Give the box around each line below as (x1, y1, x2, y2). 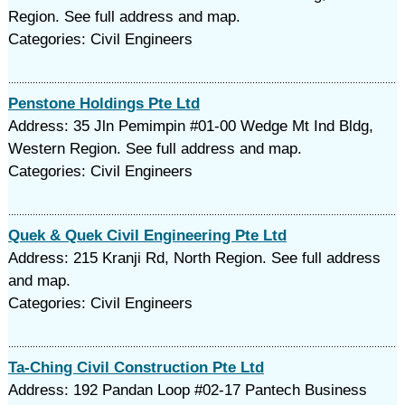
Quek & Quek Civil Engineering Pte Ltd (7, 227, 287, 244)
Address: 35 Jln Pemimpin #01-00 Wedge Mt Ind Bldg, (7, 118, 373, 135)
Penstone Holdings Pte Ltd (7, 95, 200, 112)
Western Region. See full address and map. (7, 140, 302, 157)
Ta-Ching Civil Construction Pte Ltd (7, 359, 264, 376)
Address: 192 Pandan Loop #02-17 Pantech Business (7, 381, 367, 399)
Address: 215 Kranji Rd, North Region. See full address (7, 250, 381, 267)
